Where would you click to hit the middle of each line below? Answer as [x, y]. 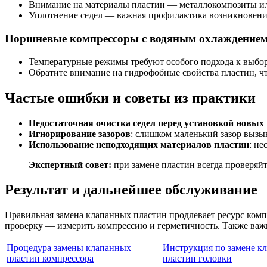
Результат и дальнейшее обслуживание [131, 190]
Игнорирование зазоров [80, 133]
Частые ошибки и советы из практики [130, 97]
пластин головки [197, 259]
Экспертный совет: [70, 164]
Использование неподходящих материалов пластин [139, 144]
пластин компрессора [50, 259]
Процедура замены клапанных [69, 248]
